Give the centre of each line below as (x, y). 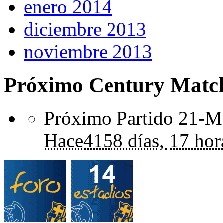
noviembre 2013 (88, 52)
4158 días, (124, 140)
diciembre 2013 (85, 29)
